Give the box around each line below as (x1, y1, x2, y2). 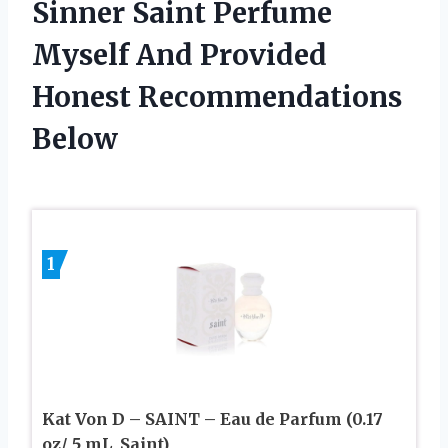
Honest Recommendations (32, 78, 402, 115)
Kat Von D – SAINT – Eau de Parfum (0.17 (42, 408, 383, 429)
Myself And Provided (32, 36, 327, 73)
